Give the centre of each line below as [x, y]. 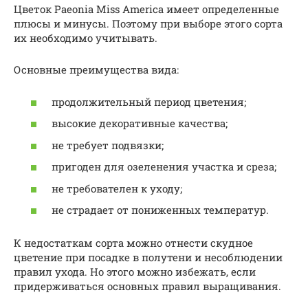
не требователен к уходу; [117, 188]
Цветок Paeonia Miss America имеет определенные [146, 9]
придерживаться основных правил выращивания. [147, 286]
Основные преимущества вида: [96, 70]
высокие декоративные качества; [140, 123]
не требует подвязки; [108, 145]
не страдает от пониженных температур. [160, 210]
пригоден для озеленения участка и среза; [164, 167]
